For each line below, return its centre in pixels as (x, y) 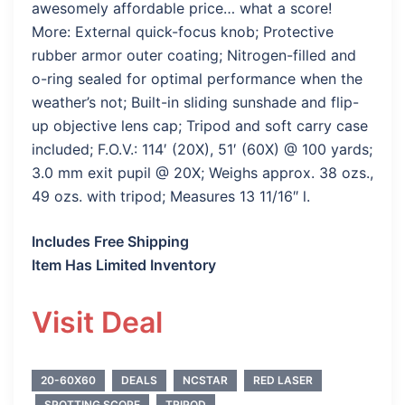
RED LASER (283, 381)
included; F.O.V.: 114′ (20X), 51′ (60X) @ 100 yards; (202, 150)
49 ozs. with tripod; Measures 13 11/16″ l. (171, 197)
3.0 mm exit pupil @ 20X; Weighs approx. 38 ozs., (202, 173)
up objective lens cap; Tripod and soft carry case (200, 126)
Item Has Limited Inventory (124, 265)
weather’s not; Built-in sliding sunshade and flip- (195, 103)
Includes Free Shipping (110, 242)
